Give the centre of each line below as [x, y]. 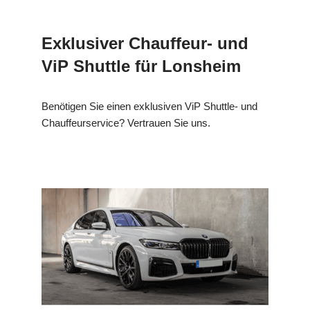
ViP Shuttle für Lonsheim [141, 66]
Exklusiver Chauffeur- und [145, 44]
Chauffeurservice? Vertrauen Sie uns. [126, 123]
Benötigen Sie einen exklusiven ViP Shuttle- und [149, 107]
